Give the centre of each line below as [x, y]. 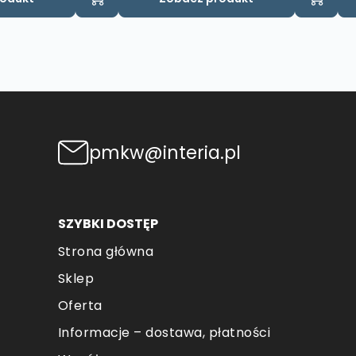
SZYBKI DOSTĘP [108, 223]
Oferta [80, 305]
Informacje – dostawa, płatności [164, 332]
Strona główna [106, 251]
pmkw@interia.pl [164, 152]
